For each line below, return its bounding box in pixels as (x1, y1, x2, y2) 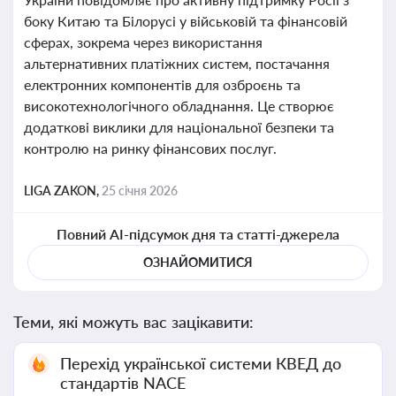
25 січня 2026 (102, 183, 178, 198)
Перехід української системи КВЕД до (60, 354, 341, 373)
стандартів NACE (60, 373, 186, 392)
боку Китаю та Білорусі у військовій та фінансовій (24, 12, 347, 29)
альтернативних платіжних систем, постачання (24, 55, 330, 72)
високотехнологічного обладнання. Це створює (24, 97, 334, 114)
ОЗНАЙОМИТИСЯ (143, 255, 253, 270)
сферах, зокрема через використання (24, 34, 263, 50)
